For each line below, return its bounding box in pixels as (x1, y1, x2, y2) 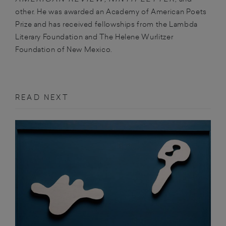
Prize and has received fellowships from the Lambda (15, 19, 198, 29)
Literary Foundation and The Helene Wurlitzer (15, 32, 174, 42)
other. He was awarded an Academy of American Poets (15, 7, 207, 17)
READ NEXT (15, 92, 69, 102)
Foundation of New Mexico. (15, 44, 112, 54)
